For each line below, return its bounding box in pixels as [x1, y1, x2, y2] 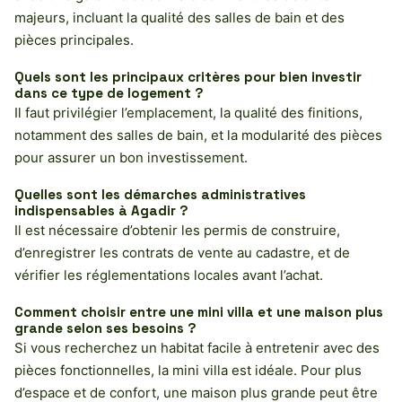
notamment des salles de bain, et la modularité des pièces [14, 126, 382, 144]
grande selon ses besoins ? [14, 319, 197, 336]
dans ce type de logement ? [14, 83, 204, 101]
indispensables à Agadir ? [14, 201, 188, 219]
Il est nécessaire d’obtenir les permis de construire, [14, 221, 340, 239]
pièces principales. [14, 31, 134, 48]
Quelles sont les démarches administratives [14, 185, 306, 203]
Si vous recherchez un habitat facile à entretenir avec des [14, 338, 380, 356]
